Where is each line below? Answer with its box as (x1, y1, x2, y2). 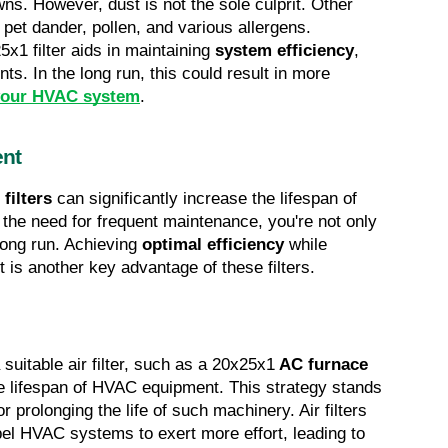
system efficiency (215, 41, 354, 61)
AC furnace (275, 355, 368, 375)
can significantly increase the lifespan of (52, 189, 357, 209)
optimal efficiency (142, 235, 284, 255)
